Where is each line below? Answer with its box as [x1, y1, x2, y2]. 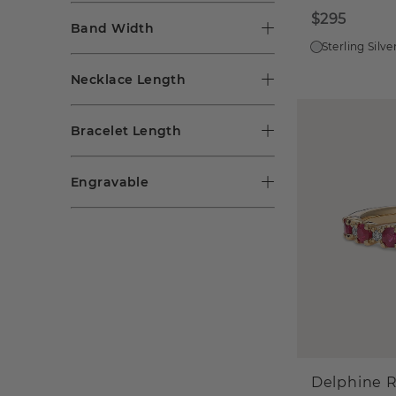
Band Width [71, 19, 155, 36]
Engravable [71, 173, 149, 190]
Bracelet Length [71, 122, 182, 139]
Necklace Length [71, 71, 187, 88]
